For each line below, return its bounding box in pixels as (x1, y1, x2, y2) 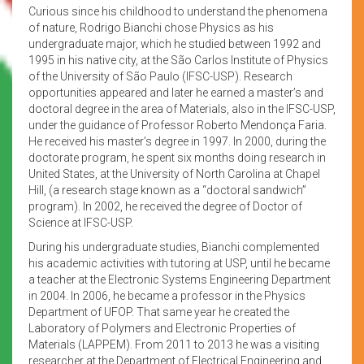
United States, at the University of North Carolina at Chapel (28, 167, 320, 180)
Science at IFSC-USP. (28, 215, 133, 229)
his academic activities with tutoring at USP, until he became (28, 256, 330, 270)
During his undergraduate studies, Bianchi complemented (28, 240, 319, 253)
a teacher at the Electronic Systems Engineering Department (28, 272, 331, 286)
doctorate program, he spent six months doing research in (28, 150, 326, 164)
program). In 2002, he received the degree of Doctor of (28, 199, 302, 213)
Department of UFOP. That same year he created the (28, 305, 289, 318)
